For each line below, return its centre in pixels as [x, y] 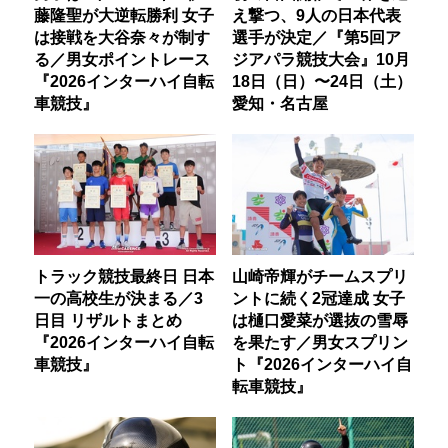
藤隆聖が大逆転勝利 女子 [124, 14]
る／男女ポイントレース [122, 58]
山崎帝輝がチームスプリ [319, 276]
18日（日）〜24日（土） [321, 80]
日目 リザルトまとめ [108, 320]
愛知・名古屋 [279, 102]
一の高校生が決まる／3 [119, 298]
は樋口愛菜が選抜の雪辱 [319, 320]
